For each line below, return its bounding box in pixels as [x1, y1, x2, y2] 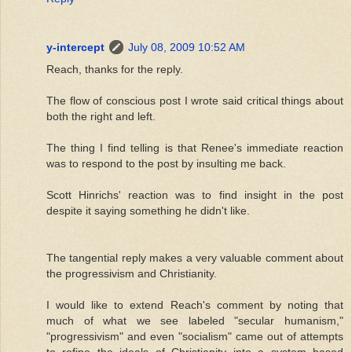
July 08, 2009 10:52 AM [128, 40, 245, 53]
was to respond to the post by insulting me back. [46, 156, 286, 170]
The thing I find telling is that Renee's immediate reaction [46, 141, 343, 154]
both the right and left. [46, 109, 156, 123]
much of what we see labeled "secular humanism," [46, 313, 343, 327]
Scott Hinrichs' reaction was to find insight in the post [46, 188, 343, 201]
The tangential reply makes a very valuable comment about [46, 251, 343, 264]
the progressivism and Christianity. [46, 266, 217, 280]
